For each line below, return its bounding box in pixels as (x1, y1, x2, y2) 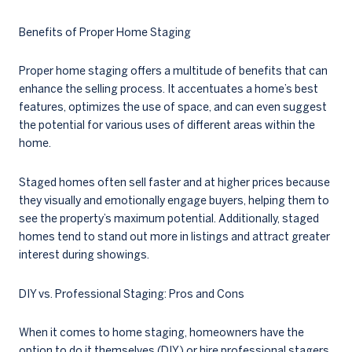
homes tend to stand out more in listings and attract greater (19, 229, 330, 243)
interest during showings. (19, 247, 149, 261)
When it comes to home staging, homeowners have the (19, 326, 304, 339)
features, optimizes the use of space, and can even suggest (19, 101, 327, 114)
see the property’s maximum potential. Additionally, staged (19, 211, 319, 225)
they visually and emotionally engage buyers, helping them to (19, 193, 329, 207)
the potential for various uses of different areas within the (19, 119, 315, 132)
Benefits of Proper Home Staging (19, 25, 191, 38)
